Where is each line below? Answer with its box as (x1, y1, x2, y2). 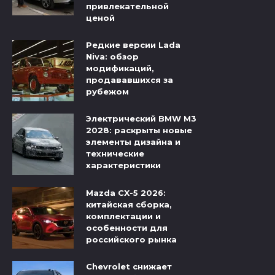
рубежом (86, 87, 129, 97)
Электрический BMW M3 (86, 114, 196, 124)
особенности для (86, 222, 168, 233)
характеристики (86, 160, 161, 171)
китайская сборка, (86, 199, 172, 209)
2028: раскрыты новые (86, 125, 192, 136)
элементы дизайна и (86, 137, 180, 147)
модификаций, (86, 63, 154, 74)
